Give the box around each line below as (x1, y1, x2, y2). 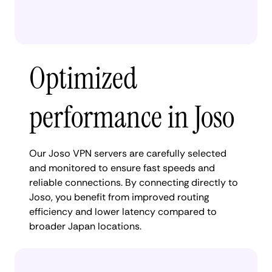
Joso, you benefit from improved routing (29, 190, 209, 203)
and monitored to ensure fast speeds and (29, 161, 215, 174)
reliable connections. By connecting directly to (29, 175, 238, 189)
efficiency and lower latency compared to (29, 205, 217, 218)
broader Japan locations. (29, 219, 141, 233)
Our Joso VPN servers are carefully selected (29, 146, 226, 160)
